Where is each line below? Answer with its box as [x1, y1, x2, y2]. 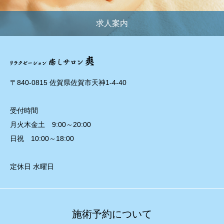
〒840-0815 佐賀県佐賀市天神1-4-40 [10, 78, 126, 86]
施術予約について [72, 208, 152, 219]
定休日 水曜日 [10, 162, 54, 170]
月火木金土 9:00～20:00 [10, 120, 91, 128]
